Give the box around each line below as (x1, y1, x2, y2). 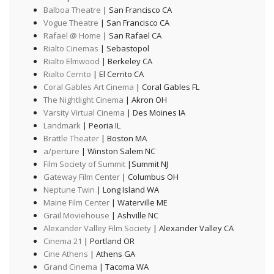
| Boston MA (98, 132, 147, 144)
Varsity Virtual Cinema (43, 106, 125, 118)
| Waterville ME (109, 196, 168, 208)
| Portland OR (81, 235, 135, 246)
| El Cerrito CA (91, 68, 144, 80)
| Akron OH (123, 94, 167, 105)
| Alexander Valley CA (150, 222, 234, 234)
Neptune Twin (43, 183, 95, 195)
